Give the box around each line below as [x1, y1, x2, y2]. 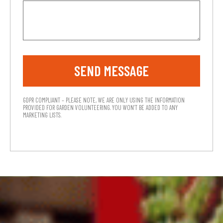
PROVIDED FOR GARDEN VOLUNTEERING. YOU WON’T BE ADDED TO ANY [23, 103, 178, 111]
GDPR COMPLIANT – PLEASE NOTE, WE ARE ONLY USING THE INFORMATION [23, 96, 185, 104]
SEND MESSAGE [74, 62, 149, 79]
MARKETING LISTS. [23, 111, 61, 119]
